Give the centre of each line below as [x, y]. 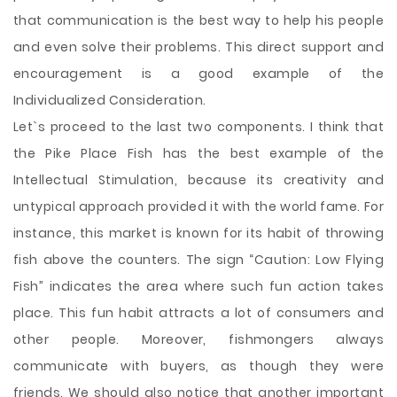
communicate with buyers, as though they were [198, 366]
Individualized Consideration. [110, 100]
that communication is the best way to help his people [198, 20]
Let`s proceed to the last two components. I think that [198, 127]
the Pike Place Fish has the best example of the [198, 153]
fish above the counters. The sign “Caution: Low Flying [198, 260]
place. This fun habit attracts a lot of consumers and [198, 313]
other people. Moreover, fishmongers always [198, 339]
